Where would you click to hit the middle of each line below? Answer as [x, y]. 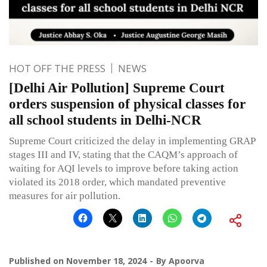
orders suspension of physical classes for [127, 104]
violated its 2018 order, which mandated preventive [117, 182]
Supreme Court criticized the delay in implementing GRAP [132, 141]
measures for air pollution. [65, 195]
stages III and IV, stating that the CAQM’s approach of [123, 154]
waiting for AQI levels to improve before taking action [124, 168]
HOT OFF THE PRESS [57, 68]
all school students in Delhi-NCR [105, 120]
